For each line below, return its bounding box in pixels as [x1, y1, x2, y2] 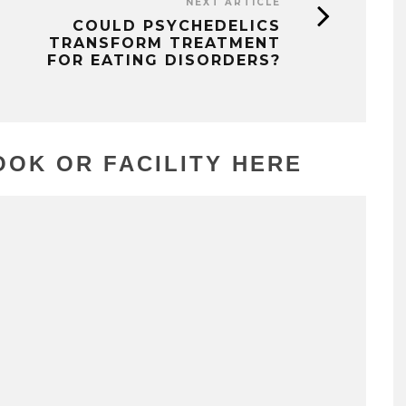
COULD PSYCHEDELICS [72, 17, 281, 35]
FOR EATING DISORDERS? [47, 52, 281, 70]
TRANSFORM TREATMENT [49, 34, 281, 53]
